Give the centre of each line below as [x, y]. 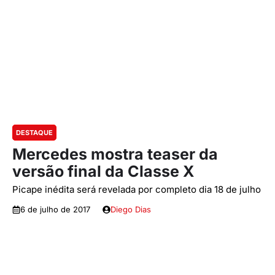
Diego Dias [131, 209]
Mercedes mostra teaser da [115, 154]
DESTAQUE [34, 133]
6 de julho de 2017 [55, 209]
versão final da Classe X [103, 171]
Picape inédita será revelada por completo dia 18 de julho [137, 189]
